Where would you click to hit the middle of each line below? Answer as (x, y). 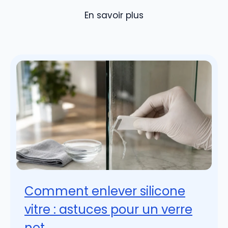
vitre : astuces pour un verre (108, 210)
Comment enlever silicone (105, 191)
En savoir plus (114, 15)
